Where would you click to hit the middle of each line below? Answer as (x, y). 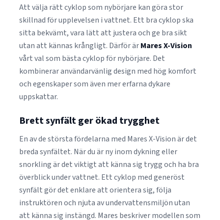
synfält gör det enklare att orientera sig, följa (95, 190)
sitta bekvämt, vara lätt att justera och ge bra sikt (103, 33)
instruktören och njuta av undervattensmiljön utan (105, 203)
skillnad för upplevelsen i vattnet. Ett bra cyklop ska (106, 20)
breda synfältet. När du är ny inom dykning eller (98, 152)
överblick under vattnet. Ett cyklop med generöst (102, 177)
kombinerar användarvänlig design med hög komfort (108, 71)
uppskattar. (39, 97)
